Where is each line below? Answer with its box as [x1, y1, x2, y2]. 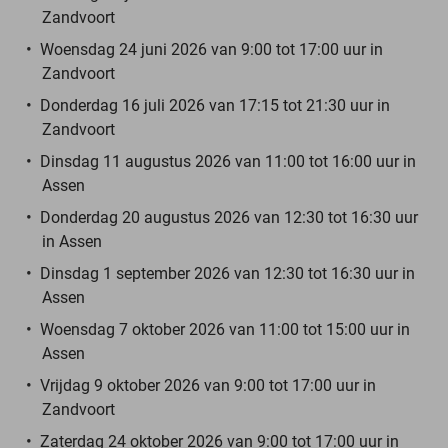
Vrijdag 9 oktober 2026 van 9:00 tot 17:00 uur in [40, 375, 376, 395]
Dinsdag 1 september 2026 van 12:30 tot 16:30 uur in [40, 263, 415, 283]
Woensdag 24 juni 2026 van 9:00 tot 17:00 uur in [40, 39, 383, 59]
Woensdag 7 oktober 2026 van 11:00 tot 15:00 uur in [40, 319, 410, 339]
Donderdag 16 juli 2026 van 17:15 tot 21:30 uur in [40, 95, 390, 115]
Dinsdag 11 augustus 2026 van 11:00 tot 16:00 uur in [40, 151, 416, 171]
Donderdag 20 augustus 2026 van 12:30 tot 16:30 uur [40, 207, 418, 227]
